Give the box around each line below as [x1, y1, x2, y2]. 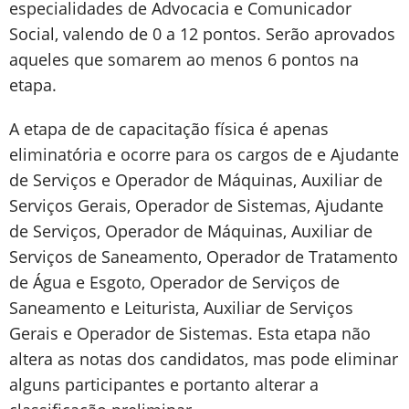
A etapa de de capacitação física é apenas [9, 118, 329, 140]
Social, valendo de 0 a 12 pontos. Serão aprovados [9, 23, 395, 45]
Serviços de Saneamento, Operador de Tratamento [9, 246, 398, 267]
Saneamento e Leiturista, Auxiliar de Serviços [9, 297, 353, 319]
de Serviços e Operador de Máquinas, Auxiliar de [9, 169, 383, 191]
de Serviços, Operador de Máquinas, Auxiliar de [9, 220, 372, 242]
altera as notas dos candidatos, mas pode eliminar [9, 348, 398, 370]
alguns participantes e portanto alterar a [9, 373, 319, 395]
